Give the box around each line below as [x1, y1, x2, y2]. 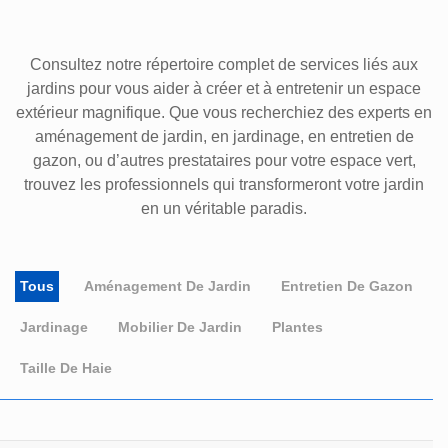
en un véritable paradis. [141, 200, 307, 217]
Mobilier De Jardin [118, 319, 242, 335]
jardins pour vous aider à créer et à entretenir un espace [27, 80, 421, 97]
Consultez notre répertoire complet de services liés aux [30, 56, 418, 73]
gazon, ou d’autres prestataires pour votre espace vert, [32, 152, 416, 169]
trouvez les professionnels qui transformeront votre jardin [24, 176, 424, 193]
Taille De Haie [20, 360, 112, 376]
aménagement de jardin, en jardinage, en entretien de [34, 128, 414, 145]
